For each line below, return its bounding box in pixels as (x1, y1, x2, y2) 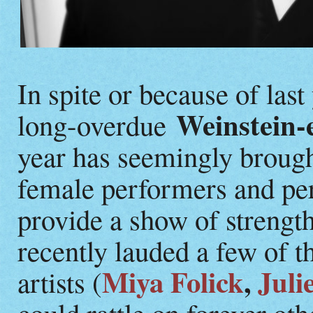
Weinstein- (176, 103, 306, 145)
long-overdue (17, 105, 176, 143)
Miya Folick (102, 261, 244, 303)
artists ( (17, 262, 102, 300)
